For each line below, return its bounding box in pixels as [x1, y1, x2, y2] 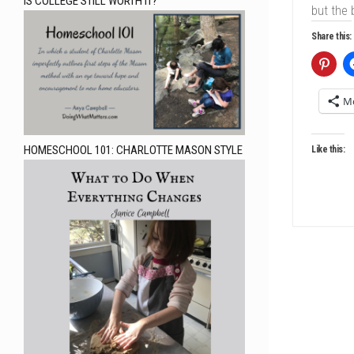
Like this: [311, 144, 345, 156]
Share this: [311, 31, 352, 43]
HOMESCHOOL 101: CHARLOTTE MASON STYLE [24, 143, 243, 158]
